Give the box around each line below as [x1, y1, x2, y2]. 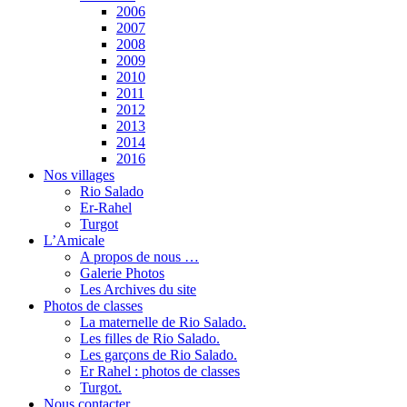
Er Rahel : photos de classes [80, 363, 240, 379]
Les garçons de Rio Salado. [80, 347, 237, 362]
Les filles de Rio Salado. [80, 331, 220, 346]
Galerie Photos [80, 265, 164, 281]
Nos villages [44, 167, 114, 183]
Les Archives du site [80, 282, 196, 297]
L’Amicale [44, 233, 104, 248]
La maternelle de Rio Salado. [80, 314, 246, 330]
